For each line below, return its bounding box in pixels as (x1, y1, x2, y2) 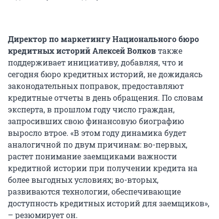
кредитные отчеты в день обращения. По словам (8, 92, 203, 103)
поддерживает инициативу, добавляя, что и (8, 57, 183, 67)
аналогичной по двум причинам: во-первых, (8, 139, 187, 150)
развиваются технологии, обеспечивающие (8, 186, 181, 197)
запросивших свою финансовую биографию (8, 115, 184, 126)
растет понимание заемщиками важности (8, 151, 177, 161)
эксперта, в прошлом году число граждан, (8, 104, 175, 114)
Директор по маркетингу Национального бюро (8, 33, 199, 44)
